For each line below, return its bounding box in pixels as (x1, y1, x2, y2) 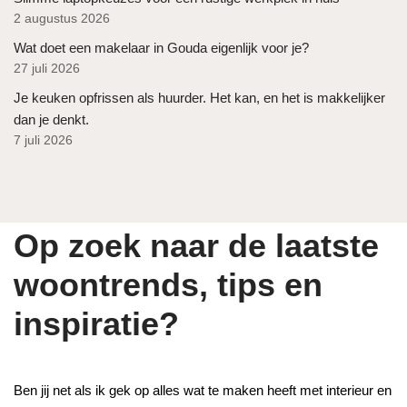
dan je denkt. (14, 111, 89, 127)
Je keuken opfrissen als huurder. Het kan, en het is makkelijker (14, 89, 385, 105)
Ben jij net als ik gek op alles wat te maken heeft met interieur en (14, 382, 392, 398)
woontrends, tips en (14, 266, 323, 303)
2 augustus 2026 (14, 11, 110, 25)
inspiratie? (14, 305, 179, 342)
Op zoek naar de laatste (14, 227, 379, 264)
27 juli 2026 (14, 61, 80, 75)
